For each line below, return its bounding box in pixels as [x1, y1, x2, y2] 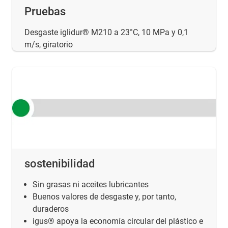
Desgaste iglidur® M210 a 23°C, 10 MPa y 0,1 [24, 27, 188, 37]
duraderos [33, 204, 69, 214]
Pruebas [24, 5, 66, 18]
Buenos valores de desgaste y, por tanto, [33, 191, 176, 202]
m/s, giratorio [24, 39, 73, 49]
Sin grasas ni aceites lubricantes [33, 179, 149, 189]
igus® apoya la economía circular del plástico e [33, 216, 203, 226]
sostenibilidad [24, 157, 95, 170]
